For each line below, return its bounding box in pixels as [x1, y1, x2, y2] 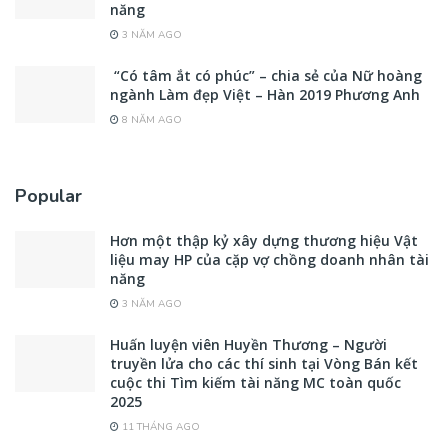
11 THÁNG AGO [119, 419, 200, 434]
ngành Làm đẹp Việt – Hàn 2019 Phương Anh [110, 84, 420, 104]
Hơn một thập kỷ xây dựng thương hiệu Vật [110, 230, 418, 250]
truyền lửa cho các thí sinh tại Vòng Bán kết [110, 353, 418, 373]
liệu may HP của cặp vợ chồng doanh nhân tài [110, 249, 429, 269]
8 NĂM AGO [119, 112, 182, 127]
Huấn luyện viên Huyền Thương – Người [110, 334, 387, 354]
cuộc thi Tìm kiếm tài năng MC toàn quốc [110, 372, 401, 392]
